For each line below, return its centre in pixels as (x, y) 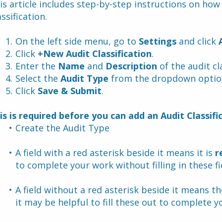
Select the (38, 78)
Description (132, 66)
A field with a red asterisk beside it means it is (115, 153)
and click (197, 41)
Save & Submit (69, 91)
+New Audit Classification (94, 54)
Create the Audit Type (63, 128)
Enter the (36, 66)
